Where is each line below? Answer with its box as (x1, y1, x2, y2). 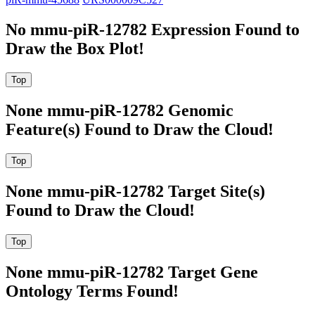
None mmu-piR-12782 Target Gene (6, 262, 258, 281)
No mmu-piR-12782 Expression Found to (6, 20, 300, 39)
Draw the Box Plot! (6, 39, 144, 58)
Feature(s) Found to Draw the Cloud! (6, 120, 274, 139)
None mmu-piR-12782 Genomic (6, 101, 233, 120)
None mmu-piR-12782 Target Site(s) (6, 181, 265, 200)
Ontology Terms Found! (6, 281, 179, 300)
